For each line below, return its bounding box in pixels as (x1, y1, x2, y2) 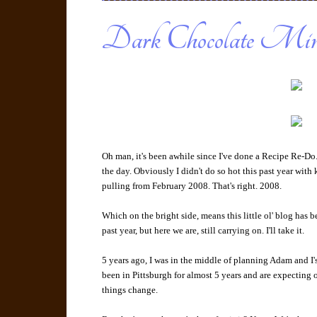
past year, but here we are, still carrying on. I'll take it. (102, 225, 305, 236)
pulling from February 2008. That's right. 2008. (102, 180, 282, 192)
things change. (102, 284, 158, 296)
